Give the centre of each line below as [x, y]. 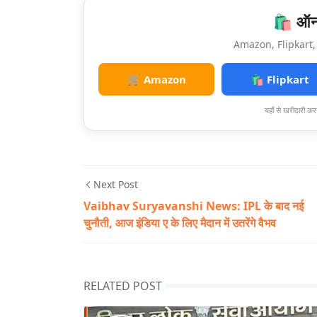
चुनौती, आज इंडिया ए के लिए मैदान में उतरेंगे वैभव [180, 223]
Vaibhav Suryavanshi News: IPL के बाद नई [194, 206]
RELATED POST [123, 286]
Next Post [116, 184]
